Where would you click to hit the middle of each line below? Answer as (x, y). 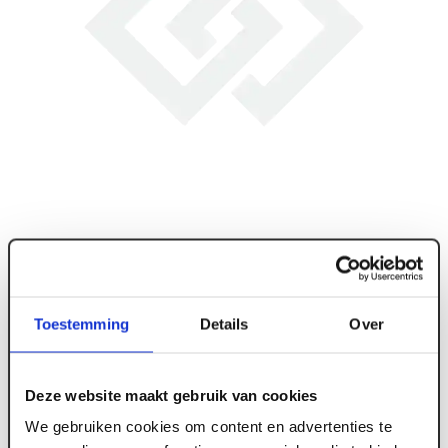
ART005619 (54, 421)
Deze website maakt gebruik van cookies (171, 394)
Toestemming (81, 323)
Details (224, 323)
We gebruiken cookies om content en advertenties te (208, 426)
